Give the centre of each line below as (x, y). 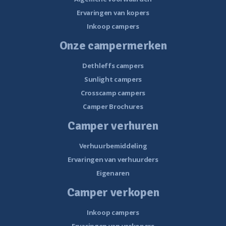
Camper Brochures (113, 107)
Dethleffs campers (113, 66)
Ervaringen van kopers (113, 13)
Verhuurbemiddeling (113, 146)
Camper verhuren (113, 126)
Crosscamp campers (113, 93)
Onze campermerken (113, 46)
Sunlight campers (113, 79)
